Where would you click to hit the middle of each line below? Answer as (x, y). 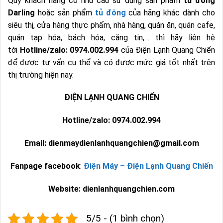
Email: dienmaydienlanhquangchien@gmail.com (111, 143)
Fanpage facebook (45, 166)
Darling (21, 12)
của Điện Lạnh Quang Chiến (168, 50)
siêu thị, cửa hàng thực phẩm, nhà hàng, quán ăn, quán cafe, (111, 25)
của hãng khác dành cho (170, 12)
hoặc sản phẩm (65, 12)
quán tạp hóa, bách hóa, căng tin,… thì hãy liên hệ (111, 37)
